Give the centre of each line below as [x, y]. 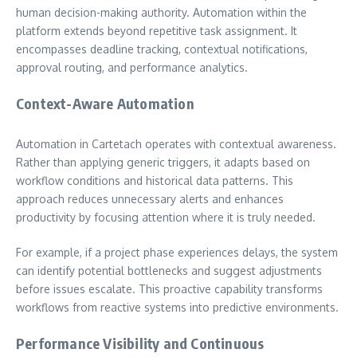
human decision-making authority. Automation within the [161, 12]
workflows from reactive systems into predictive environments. [177, 307]
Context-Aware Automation [105, 103]
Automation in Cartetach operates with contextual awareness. [176, 143]
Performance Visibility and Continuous [140, 343]
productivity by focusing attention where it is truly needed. [166, 217]
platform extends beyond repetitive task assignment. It [157, 30]
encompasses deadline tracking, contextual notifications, [162, 49]
